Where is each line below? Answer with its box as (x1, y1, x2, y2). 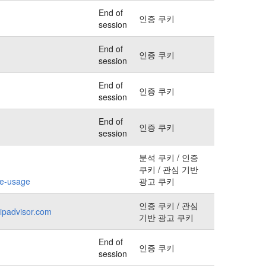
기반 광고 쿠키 (139, 211, 194, 223)
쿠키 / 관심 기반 (139, 163, 198, 175)
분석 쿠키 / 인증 (139, 151, 198, 163)
